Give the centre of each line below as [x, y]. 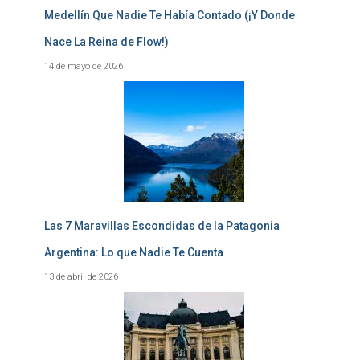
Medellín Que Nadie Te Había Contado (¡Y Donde [170, 15]
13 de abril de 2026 [81, 276]
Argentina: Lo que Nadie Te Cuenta [134, 252]
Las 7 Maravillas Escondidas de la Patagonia [162, 226]
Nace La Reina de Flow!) [106, 42]
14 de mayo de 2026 [84, 66]
